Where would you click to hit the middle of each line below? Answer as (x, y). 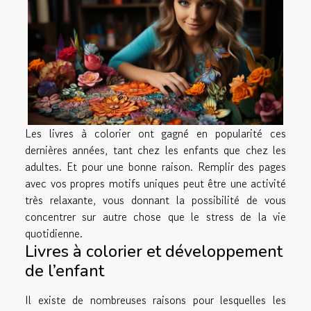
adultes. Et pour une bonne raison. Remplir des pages (155, 166)
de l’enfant (65, 270)
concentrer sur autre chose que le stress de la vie (155, 216)
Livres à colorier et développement (154, 251)
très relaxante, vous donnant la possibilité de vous (155, 200)
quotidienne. (54, 233)
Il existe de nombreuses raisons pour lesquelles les (155, 300)
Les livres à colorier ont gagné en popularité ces (155, 133)
